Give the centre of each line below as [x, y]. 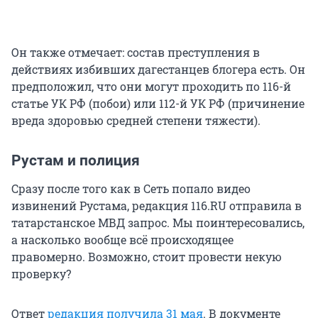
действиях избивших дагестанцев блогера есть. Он [158, 69]
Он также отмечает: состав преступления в [136, 52]
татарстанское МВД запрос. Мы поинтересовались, [158, 222]
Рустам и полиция [76, 160]
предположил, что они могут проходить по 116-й [151, 86]
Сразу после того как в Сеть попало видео [131, 188]
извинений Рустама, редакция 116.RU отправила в [157, 205]
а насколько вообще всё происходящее [122, 239]
